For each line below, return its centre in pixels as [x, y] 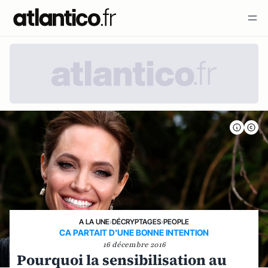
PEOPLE [176, 222]
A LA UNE [94, 222]
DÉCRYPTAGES [136, 222]
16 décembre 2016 [134, 245]
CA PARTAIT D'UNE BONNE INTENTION [134, 232]
